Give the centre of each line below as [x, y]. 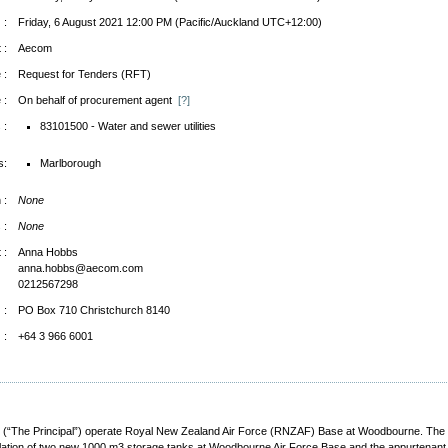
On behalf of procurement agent [97, 99]
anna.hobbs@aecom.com [80, 267]
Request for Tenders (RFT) [84, 73]
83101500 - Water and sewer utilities [127, 125]
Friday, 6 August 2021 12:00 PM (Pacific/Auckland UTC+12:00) [169, 21]
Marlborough [70, 162]
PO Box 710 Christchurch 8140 [93, 309]
